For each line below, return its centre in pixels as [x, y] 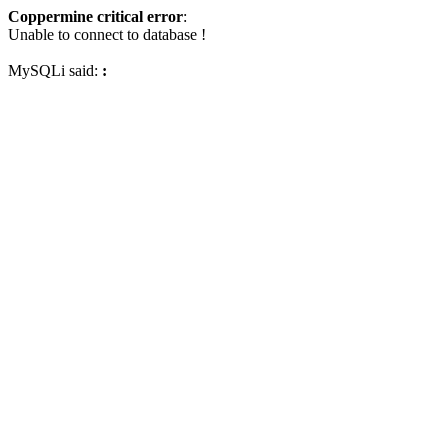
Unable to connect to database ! [107, 34]
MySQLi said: [55, 70]
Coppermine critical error [95, 16]
